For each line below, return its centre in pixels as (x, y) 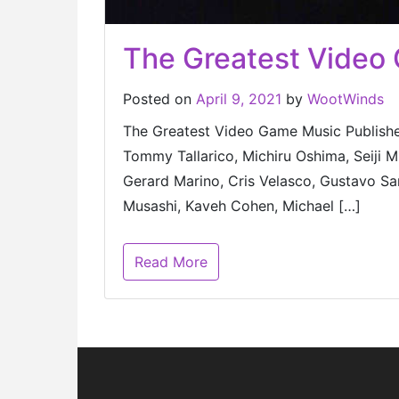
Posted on (159, 99)
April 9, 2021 (241, 99)
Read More (171, 262)
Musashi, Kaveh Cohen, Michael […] (242, 206)
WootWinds (346, 99)
